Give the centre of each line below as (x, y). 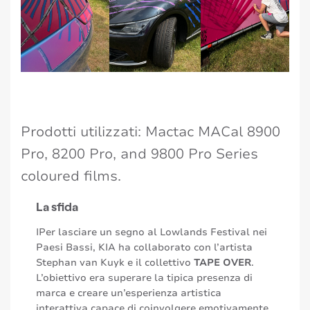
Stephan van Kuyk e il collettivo (113, 262)
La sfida (57, 206)
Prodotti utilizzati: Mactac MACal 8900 (151, 132)
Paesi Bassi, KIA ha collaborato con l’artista (144, 247)
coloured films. (71, 176)
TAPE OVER (221, 262)
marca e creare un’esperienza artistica (129, 293)
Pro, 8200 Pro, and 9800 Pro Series (139, 154)
